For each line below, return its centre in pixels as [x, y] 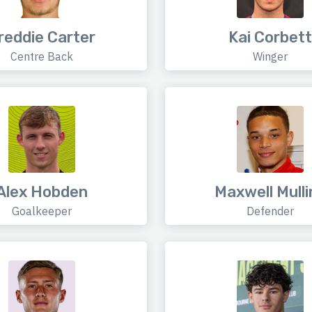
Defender [270, 211]
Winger [270, 57]
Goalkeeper [42, 211]
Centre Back [42, 57]
